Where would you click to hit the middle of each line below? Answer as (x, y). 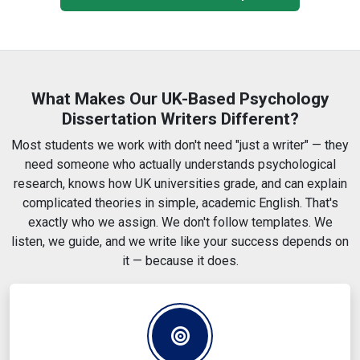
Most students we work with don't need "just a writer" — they (180, 145)
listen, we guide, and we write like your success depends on (180, 242)
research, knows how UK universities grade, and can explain (180, 184)
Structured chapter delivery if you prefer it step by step (190, 29)
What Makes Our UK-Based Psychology (180, 99)
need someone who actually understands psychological (180, 165)
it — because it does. (180, 261)
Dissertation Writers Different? (180, 119)
